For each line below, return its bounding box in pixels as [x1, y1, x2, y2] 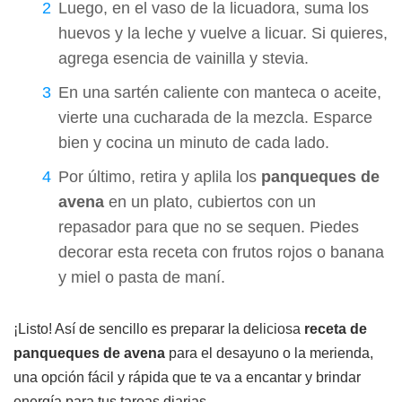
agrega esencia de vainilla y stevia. [58, 48, 309, 67]
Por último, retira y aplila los [58, 167, 261, 186]
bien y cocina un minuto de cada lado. [58, 133, 329, 152]
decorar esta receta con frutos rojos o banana [58, 242, 384, 261]
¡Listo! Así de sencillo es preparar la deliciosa [13, 320, 304, 336]
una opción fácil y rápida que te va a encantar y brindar [13, 369, 361, 385]
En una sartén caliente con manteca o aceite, [58, 83, 381, 101]
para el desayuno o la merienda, [165, 345, 373, 361]
